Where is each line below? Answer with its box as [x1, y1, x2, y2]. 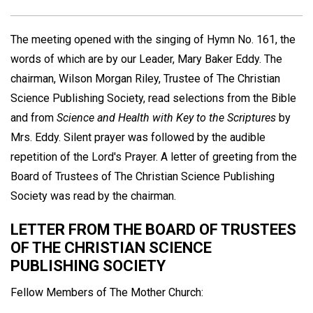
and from [10, 111, 57, 124]
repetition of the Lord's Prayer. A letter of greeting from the [10, 150, 297, 163]
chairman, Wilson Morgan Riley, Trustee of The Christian [10, 72, 280, 85]
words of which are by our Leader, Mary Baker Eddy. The [10, 52, 282, 66]
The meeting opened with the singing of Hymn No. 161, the [10, 33, 296, 46]
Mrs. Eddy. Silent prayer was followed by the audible [10, 131, 265, 144]
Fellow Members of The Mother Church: [10, 285, 203, 299]
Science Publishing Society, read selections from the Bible [10, 92, 296, 105]
